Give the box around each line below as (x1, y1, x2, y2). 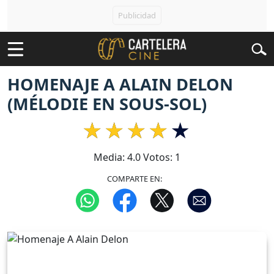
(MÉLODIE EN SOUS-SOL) (7, 92, 207, 116)
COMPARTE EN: (107, 173, 162, 185)
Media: (94, 150, 127, 165)
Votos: (141, 150, 175, 165)
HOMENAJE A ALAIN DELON (7, 73, 233, 96)
